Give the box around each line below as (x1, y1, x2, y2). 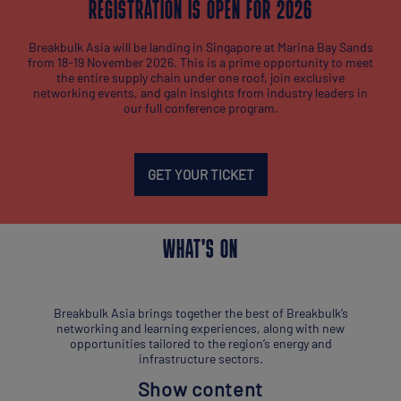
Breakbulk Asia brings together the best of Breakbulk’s (53, 304, 348, 320)
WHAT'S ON (163, 236, 238, 265)
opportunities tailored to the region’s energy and (69, 335, 332, 351)
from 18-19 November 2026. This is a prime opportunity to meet (28, 54, 373, 70)
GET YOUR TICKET (147, 166, 254, 183)
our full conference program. (123, 99, 278, 115)
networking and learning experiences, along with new (56, 320, 345, 336)
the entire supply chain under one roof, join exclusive (56, 69, 345, 85)
